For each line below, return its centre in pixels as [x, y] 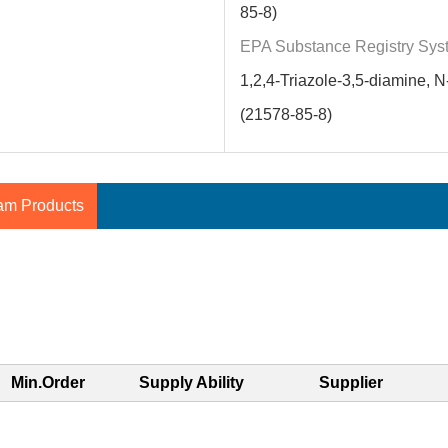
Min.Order [48, 382]
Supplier [350, 382]
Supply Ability [192, 382]
